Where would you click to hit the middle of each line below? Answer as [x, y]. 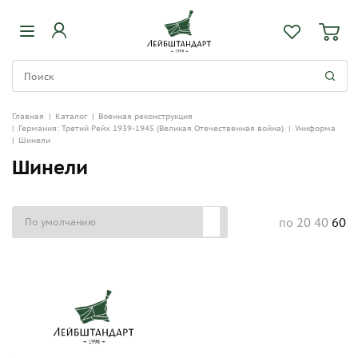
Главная [28, 116]
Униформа [315, 128]
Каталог [71, 116]
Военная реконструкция [145, 116]
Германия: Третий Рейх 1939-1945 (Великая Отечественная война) [151, 128]
